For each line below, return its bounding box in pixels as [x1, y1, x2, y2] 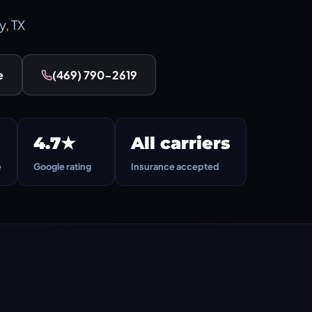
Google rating [33, 161, 91, 172]
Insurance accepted [131, 161, 219, 172]
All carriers [131, 133, 231, 153]
